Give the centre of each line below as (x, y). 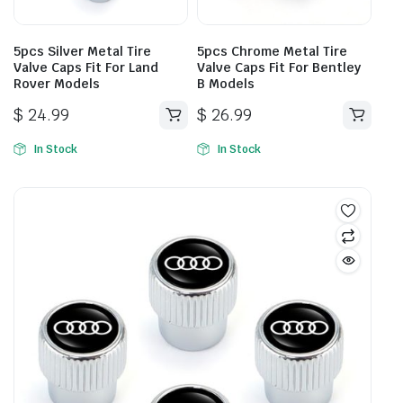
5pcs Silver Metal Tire (82, 51)
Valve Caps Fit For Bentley (279, 67)
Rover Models (57, 83)
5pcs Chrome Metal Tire (272, 51)
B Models (226, 83)
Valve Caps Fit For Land (86, 67)
